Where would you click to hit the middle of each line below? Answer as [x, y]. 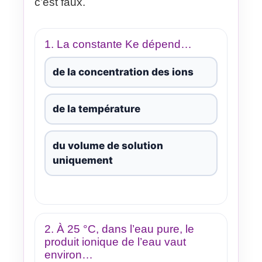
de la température [96, 108]
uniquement [83, 160]
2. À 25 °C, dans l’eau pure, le [119, 229]
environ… [69, 254]
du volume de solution [108, 145]
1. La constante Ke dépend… [118, 44]
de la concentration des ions [123, 72]
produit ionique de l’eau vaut [115, 242]
